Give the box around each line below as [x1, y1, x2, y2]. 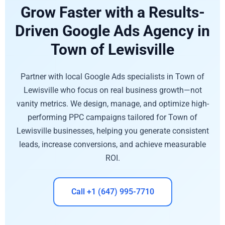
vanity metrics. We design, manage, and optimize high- [16, 98, 209, 108]
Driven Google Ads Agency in [15, 22, 210, 40]
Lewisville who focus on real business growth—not [23, 85, 202, 95]
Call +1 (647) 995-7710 [71, 187, 154, 197]
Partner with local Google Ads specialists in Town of [21, 71, 204, 81]
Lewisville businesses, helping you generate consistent [16, 126, 209, 136]
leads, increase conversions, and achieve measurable [19, 139, 206, 149]
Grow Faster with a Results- [20, 3, 205, 21]
